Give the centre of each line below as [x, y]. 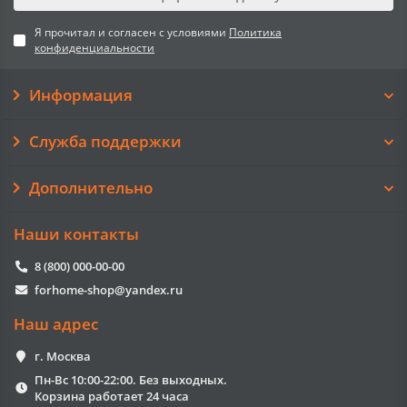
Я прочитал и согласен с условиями [132, 32]
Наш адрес [56, 324]
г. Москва [62, 356]
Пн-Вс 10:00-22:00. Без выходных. [130, 380]
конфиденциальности [94, 47]
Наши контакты [76, 234]
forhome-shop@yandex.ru [108, 290]
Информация [80, 95]
